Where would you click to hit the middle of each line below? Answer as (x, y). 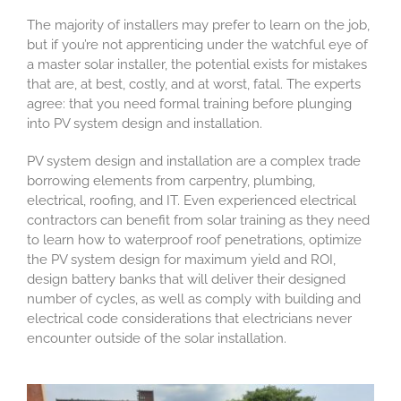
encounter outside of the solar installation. (156, 339)
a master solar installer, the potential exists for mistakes (196, 65)
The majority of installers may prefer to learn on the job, (198, 26)
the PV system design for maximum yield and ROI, (181, 260)
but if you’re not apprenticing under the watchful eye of (197, 45)
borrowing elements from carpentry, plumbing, (171, 181)
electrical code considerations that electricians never (189, 319)
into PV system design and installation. (144, 124)
